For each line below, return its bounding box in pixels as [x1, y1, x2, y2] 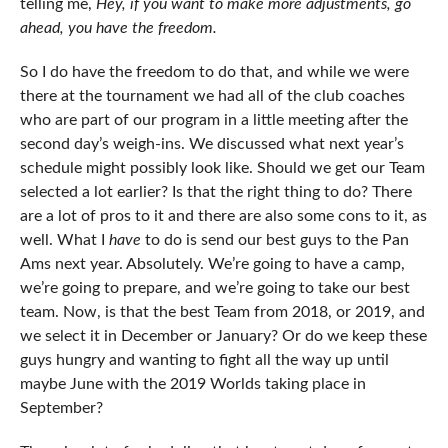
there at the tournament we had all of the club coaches [19, 88, 405, 105]
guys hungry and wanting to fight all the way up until [19, 352, 389, 369]
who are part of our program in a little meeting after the [19, 112, 408, 129]
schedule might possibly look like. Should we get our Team [19, 160, 425, 177]
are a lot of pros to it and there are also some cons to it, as [19, 208, 427, 225]
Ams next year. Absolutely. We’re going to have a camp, [19, 256, 405, 273]
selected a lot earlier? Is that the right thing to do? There [19, 184, 412, 201]
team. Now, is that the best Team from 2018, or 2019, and [19, 304, 425, 321]
